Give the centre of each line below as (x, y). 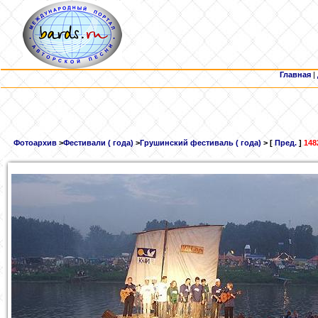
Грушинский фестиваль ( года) (201, 143)
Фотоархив (35, 143)
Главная (295, 75)
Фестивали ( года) (98, 143)
